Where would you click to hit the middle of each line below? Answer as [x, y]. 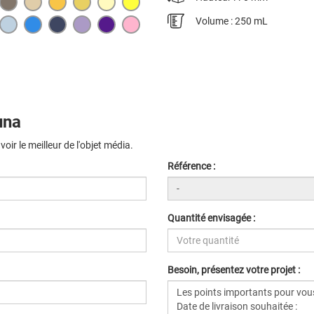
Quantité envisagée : [211, 218]
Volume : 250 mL [231, 21]
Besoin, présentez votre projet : [234, 270]
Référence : [191, 166]
